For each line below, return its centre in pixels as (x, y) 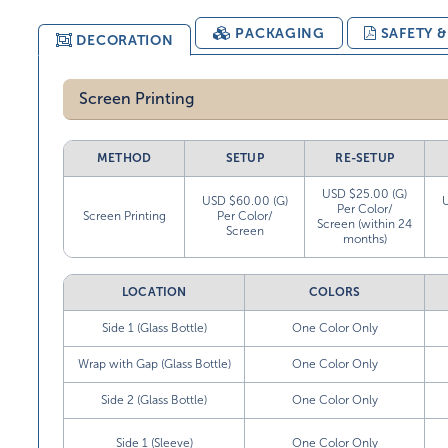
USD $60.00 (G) (244, 201)
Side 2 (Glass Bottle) (154, 400)
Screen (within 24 (365, 224)
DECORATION (125, 40)
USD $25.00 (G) (365, 194)
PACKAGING (280, 33)
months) (364, 239)
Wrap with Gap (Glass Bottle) (154, 364)
